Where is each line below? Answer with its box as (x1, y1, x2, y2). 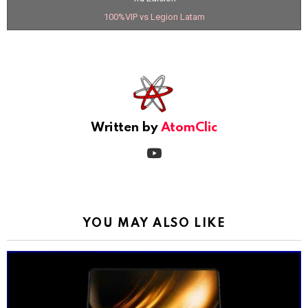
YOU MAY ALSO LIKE (82, 217, 226, 230)
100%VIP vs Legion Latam (103, 12, 205, 23)
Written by (91, 121, 161, 135)
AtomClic (160, 121, 217, 135)
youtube (159, 138, 190, 148)
